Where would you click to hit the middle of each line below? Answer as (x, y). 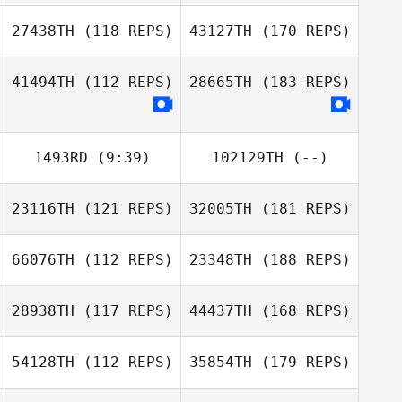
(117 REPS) (124, 311)
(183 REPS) (301, 82)
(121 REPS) (124, 209)
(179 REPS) (301, 362)
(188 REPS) (301, 260)
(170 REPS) (301, 31)
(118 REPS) (124, 31)
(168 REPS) (301, 311)
